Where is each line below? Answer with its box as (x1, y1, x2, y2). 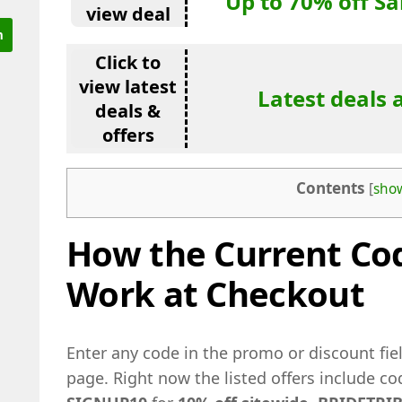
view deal (85, 2, 170, 26)
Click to (95, 50, 161, 74)
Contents (295, 178, 365, 198)
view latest (79, 74, 177, 99)
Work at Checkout (66, 270, 364, 318)
